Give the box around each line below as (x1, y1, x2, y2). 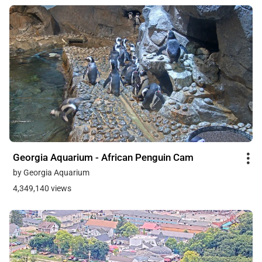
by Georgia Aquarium (13, 168, 89, 178)
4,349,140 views (13, 184, 71, 194)
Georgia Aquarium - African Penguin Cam (13, 151, 194, 164)
